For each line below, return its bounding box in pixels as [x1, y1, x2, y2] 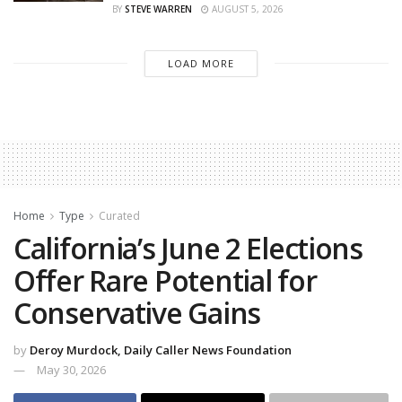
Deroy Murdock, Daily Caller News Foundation [30, 342, 292, 359]
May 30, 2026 [37, 362, 106, 379]
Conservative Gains [13, 293, 260, 332]
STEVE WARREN [125, 2, 192, 15]
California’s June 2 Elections [13, 228, 363, 267]
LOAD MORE [167, 56, 234, 70]
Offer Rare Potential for [13, 260, 317, 300]
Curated [99, 207, 140, 223]
